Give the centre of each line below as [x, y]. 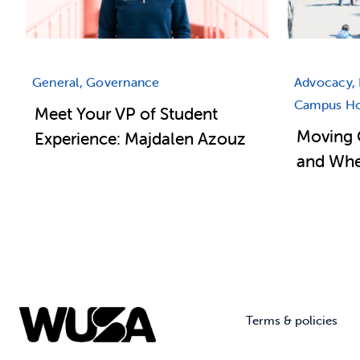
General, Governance [96, 82]
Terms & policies [292, 320]
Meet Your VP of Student [126, 114]
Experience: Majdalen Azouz [140, 139]
